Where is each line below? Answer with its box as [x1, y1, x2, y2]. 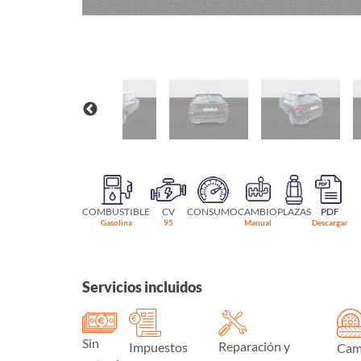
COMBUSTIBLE [82, 205, 150, 218]
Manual [243, 218, 272, 228]
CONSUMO [187, 205, 238, 218]
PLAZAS [277, 205, 311, 218]
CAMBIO [238, 205, 277, 218]
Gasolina [100, 218, 132, 228]
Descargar [312, 218, 347, 228]
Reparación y [218, 338, 291, 354]
